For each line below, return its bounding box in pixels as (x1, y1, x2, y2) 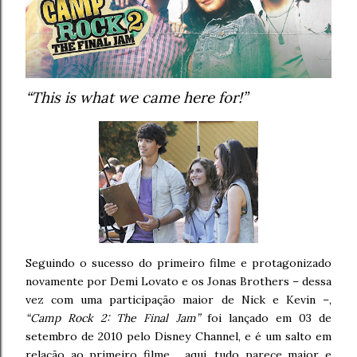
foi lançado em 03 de (199, 310, 331, 325)
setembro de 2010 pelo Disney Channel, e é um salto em (25, 328, 331, 343)
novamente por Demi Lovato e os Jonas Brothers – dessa (25, 273, 331, 288)
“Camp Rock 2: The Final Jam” (25, 310, 200, 325)
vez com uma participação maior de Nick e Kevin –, (25, 292, 331, 307)
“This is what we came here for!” (25, 87, 248, 107)
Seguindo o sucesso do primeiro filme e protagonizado (25, 255, 331, 270)
